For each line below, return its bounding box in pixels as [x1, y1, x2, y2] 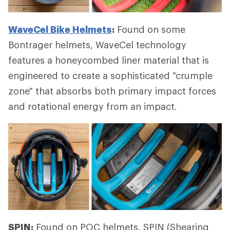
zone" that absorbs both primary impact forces [8, 85, 216, 97]
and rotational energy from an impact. [8, 101, 177, 112]
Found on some [114, 24, 185, 35]
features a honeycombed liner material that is [8, 54, 209, 66]
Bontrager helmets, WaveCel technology [8, 39, 186, 51]
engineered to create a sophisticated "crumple [8, 70, 213, 82]
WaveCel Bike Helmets [8, 24, 112, 35]
